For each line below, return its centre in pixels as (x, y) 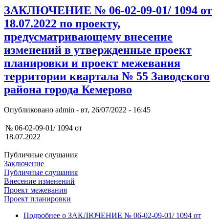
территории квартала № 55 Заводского (107, 76)
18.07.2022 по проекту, (62, 23)
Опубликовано (30, 110)
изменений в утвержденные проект (98, 50)
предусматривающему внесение (88, 36)
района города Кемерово (68, 89)
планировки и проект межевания (92, 63)
